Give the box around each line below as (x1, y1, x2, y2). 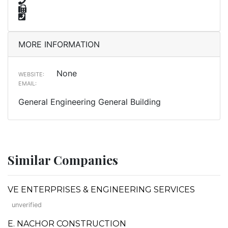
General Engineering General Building (18, 96, 161, 107)
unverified (12, 201, 42, 209)
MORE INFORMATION (18, 39, 100, 49)
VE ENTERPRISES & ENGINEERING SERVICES (8, 184, 195, 194)
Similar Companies (8, 151, 118, 168)
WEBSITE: (18, 70, 44, 78)
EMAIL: (18, 79, 37, 87)
